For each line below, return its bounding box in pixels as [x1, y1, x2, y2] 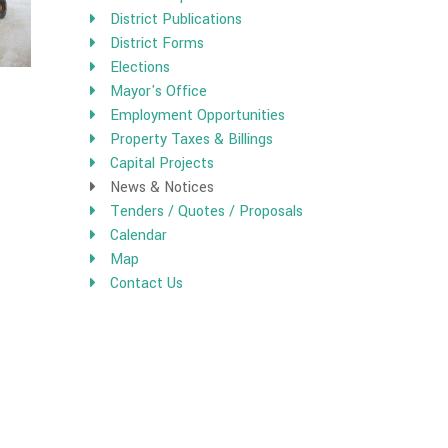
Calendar [110, 225, 168, 246]
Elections [110, 57, 171, 78]
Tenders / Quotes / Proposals [110, 201, 304, 222]
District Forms [110, 33, 205, 54]
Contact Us [110, 273, 184, 294]
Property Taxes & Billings [110, 129, 274, 150]
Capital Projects [110, 153, 215, 174]
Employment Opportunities [110, 105, 286, 126]
